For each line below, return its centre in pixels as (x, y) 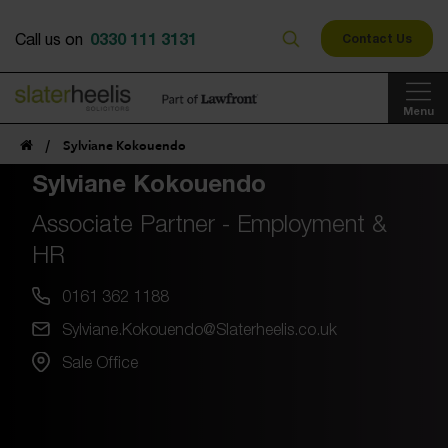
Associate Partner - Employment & (209, 223)
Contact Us (377, 38)
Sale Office (100, 361)
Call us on (51, 38)
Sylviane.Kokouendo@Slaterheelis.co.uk (199, 328)
